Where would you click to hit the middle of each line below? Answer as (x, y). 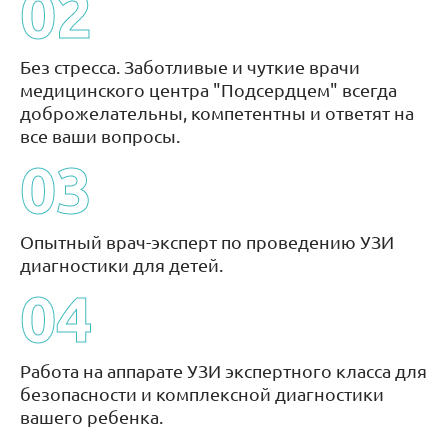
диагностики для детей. (121, 264)
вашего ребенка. (91, 416)
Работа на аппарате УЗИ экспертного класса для (223, 370)
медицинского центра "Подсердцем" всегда (208, 89)
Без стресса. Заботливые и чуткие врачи (190, 66)
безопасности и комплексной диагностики (202, 393)
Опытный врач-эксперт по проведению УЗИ (207, 241)
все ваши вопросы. (100, 135)
